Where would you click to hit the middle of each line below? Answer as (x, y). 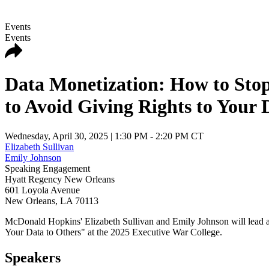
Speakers (33, 257)
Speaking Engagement (47, 168)
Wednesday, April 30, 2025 (56, 136)
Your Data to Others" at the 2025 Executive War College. (115, 232)
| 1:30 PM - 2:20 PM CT (156, 136)
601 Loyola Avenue (42, 190)
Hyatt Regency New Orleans (60, 179)
